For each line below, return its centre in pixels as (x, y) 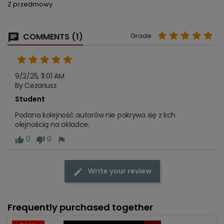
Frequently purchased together (80, 207)
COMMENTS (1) (52, 37)
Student (30, 99)
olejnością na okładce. (52, 125)
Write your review (119, 171)
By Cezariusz (36, 86)
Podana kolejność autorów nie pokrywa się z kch (95, 115)
